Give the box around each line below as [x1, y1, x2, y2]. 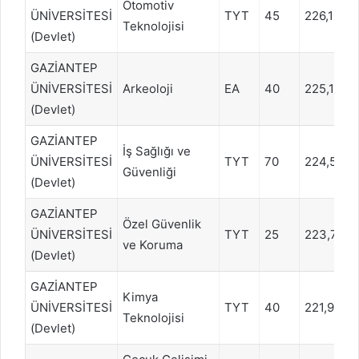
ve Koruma [123, 236, 183, 252]
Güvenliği [123, 163, 176, 179]
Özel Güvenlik [123, 216, 201, 232]
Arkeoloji [123, 80, 173, 96]
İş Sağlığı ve [123, 143, 191, 159]
